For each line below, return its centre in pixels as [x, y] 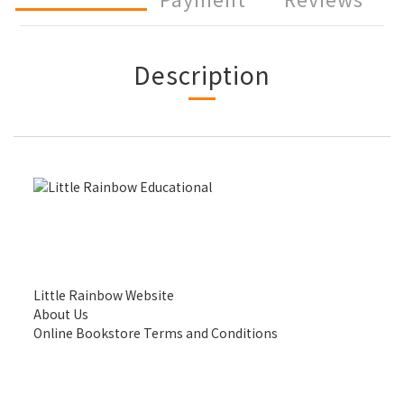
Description [202, 74]
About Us [61, 314]
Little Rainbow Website [104, 295]
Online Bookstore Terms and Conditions [156, 333]
